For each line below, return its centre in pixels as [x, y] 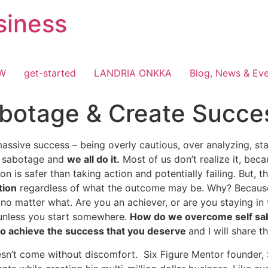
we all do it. [93, 159]
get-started [50, 73]
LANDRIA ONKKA [133, 73]
